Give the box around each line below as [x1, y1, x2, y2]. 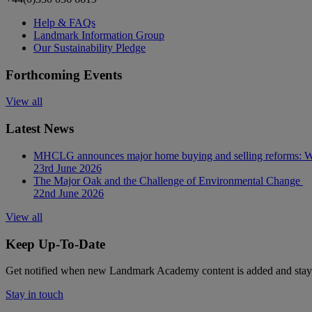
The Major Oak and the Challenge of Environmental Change [33, 174, 303, 187]
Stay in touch [6, 288, 63, 301]
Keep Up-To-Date [6, 236, 105, 251]
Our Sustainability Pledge [33, 41, 146, 54]
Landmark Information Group [33, 29, 164, 41]
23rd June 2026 [33, 162, 102, 174]
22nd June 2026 [33, 187, 104, 199]
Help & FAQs [33, 16, 95, 29]
